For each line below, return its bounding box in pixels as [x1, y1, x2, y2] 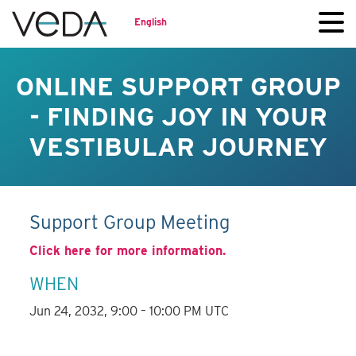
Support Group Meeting [29, 211, 230, 234]
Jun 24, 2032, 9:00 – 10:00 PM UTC [29, 304, 230, 319]
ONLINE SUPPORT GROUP [15, 71, 341, 102]
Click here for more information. [29, 243, 226, 259]
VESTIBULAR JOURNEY [29, 131, 327, 162]
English [134, 15, 167, 28]
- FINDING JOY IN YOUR [29, 101, 327, 132]
